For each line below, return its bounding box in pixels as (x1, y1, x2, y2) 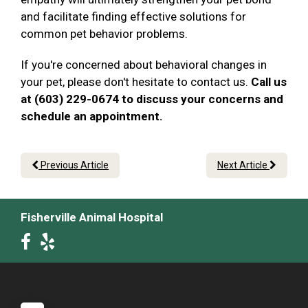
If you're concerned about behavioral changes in (21, 58, 267, 72)
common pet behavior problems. (21, 27, 190, 41)
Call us (251, 75, 287, 89)
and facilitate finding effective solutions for (21, 10, 246, 24)
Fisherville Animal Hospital (21, 210, 163, 225)
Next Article (217, 159, 269, 171)
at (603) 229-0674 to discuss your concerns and (21, 92, 283, 107)
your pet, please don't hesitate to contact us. (21, 75, 251, 89)
